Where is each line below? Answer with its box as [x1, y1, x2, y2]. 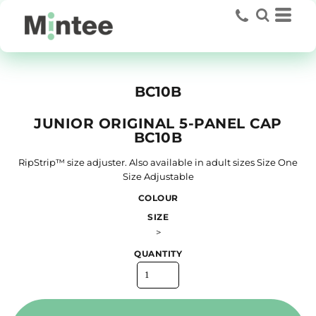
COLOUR [138, 193, 178, 203]
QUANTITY [134, 248, 182, 259]
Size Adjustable [122, 171, 194, 182]
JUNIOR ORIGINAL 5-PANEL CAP [34, 115, 282, 132]
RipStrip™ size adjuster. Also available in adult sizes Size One [18, 157, 298, 168]
